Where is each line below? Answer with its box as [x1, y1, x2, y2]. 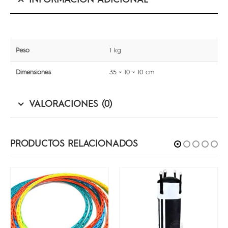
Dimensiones [16, 69, 51, 76]
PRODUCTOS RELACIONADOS [10, 139, 138, 149]
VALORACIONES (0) [29, 99, 112, 109]
